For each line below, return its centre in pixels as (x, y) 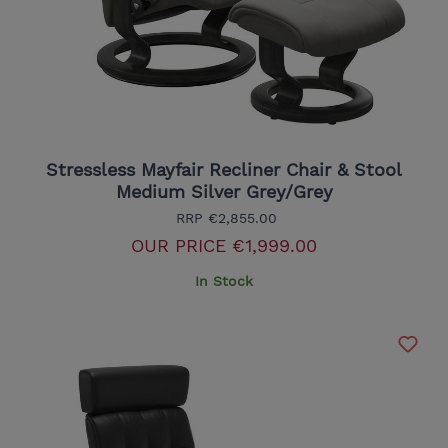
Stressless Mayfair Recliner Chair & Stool (224, 170)
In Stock (224, 281)
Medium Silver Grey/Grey (224, 192)
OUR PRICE (178, 246)
